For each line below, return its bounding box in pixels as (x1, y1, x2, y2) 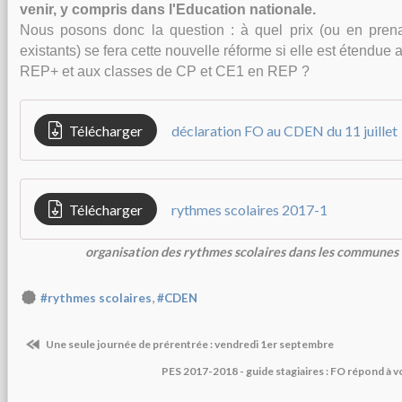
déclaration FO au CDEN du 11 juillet (171, 121, 398, 139)
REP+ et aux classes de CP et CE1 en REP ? (20, 64, 310, 79)
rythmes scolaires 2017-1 (171, 200, 328, 218)
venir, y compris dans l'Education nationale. (20, 2, 316, 17)
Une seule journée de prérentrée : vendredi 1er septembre (44, 337, 334, 352)
